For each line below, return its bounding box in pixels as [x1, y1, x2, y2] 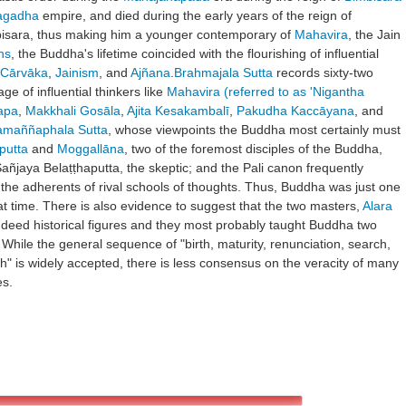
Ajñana [130, 64, 170, 80]
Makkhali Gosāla [25, 102, 121, 118]
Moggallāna [57, 140, 124, 156]
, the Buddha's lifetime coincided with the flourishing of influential [11, 45, 379, 61]
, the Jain [348, 26, 401, 42]
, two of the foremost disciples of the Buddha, [124, 140, 382, 156]
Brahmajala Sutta [174, 64, 273, 80]
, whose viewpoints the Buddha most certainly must [108, 121, 401, 137]
